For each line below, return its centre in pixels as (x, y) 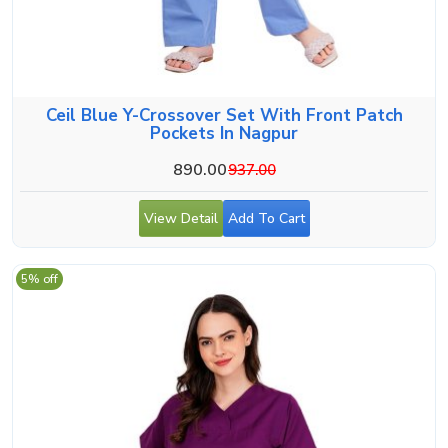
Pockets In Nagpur (224, 133)
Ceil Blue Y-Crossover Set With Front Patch (224, 115)
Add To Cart (266, 218)
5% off (39, 278)
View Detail (180, 218)
